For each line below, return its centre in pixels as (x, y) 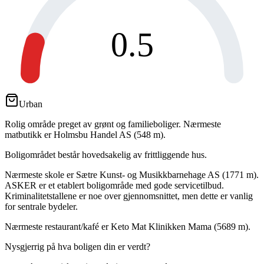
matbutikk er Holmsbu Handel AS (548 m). (85, 134)
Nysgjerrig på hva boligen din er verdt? (77, 246)
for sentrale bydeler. (41, 206)
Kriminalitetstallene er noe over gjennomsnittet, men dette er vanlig (129, 196)
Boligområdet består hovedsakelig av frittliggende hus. (106, 154)
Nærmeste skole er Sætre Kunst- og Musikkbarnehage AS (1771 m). (132, 174)
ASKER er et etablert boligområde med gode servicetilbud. (114, 185)
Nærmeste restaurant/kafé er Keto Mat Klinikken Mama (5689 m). (128, 226)
